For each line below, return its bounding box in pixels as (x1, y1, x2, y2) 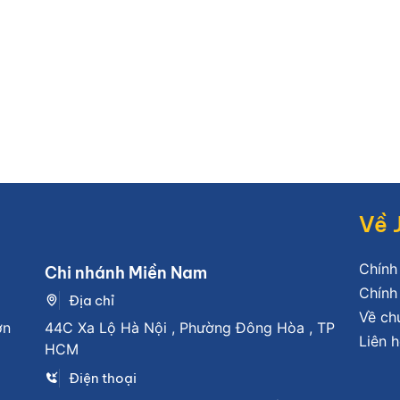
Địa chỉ (69, 291, 115, 309)
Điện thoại (69, 369, 137, 387)
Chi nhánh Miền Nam (45, 262, 208, 283)
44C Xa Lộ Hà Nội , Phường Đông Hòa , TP (45, 318, 336, 337)
